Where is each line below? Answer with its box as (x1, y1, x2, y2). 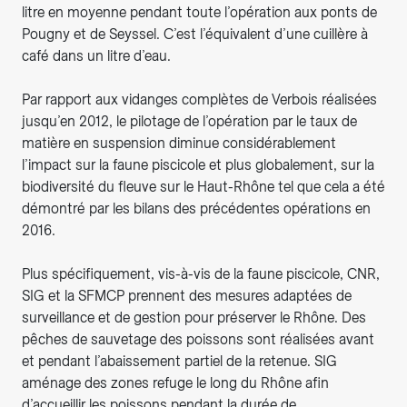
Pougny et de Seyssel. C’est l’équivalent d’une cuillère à (22, 25, 368, 44)
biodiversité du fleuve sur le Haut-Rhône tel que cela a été (22, 178, 385, 196)
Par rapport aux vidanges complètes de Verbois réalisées (22, 91, 377, 109)
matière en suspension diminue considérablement (22, 134, 336, 153)
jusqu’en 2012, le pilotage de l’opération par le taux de (22, 113, 357, 131)
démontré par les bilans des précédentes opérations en (22, 200, 371, 218)
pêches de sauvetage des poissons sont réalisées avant (22, 331, 374, 349)
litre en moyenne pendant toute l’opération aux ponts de (22, 4, 377, 22)
